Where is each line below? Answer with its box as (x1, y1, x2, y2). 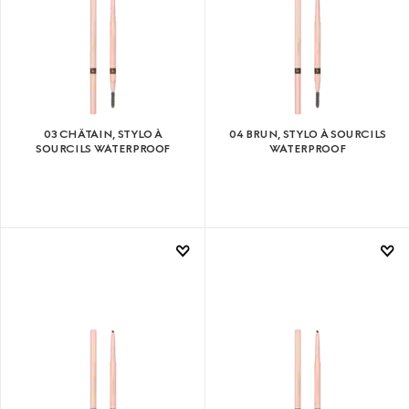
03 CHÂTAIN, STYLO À (43, 128, 163, 142)
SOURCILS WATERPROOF (35, 142, 172, 156)
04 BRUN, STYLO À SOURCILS (229, 128, 386, 142)
